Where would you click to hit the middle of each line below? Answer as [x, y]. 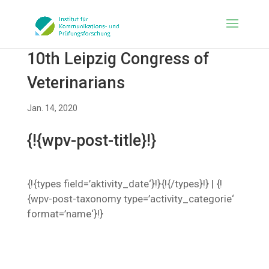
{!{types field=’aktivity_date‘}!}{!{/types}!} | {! [124, 184]
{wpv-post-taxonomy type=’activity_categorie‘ [130, 199]
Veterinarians [76, 83]
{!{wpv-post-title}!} [91, 141]
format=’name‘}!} [65, 214]
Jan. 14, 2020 [52, 108]
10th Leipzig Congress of [118, 59]
